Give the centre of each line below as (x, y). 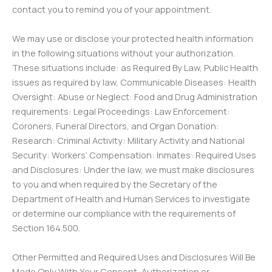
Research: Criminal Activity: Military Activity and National (128, 140)
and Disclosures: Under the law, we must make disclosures (133, 169)
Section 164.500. (46, 228)
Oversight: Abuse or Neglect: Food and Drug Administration (135, 97)
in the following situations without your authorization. (124, 53)
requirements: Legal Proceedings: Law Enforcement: (121, 111)
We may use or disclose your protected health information (133, 38)
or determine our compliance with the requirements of (124, 213)
